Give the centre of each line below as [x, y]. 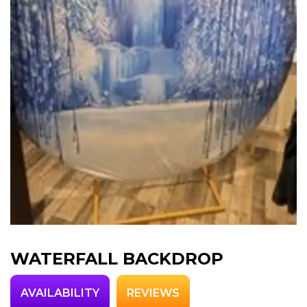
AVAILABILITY [60, 293]
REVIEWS [153, 293]
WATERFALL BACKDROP [117, 258]
